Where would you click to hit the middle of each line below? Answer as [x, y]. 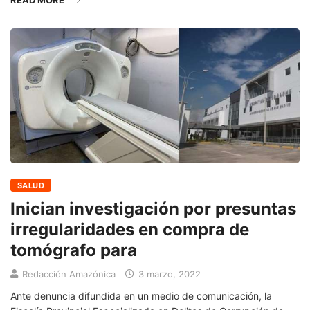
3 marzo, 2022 [168, 274]
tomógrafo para [74, 250]
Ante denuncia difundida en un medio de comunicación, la [141, 296]
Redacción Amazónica [69, 274]
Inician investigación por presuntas [153, 209]
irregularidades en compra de [130, 230]
